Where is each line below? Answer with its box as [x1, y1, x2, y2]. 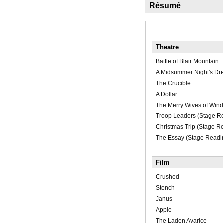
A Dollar [155, 91, 177, 98]
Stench [155, 184, 175, 192]
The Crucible [155, 80, 191, 87]
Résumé [149, 1, 181, 10]
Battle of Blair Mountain [155, 58, 219, 65]
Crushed [155, 173, 179, 181]
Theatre [155, 43, 179, 51]
